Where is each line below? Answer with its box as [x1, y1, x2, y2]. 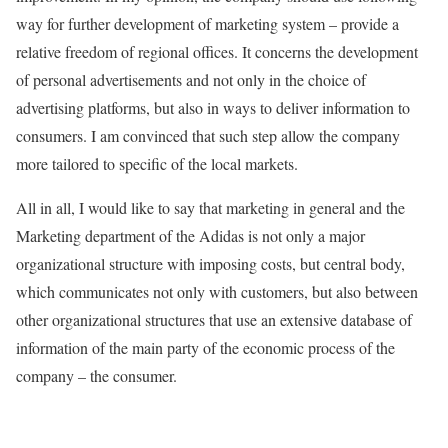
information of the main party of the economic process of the [16, 337, 395, 358]
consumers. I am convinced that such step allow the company [16, 125, 400, 146]
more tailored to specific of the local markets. [16, 153, 298, 174]
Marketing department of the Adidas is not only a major [16, 225, 365, 246]
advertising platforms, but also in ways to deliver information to [16, 97, 410, 118]
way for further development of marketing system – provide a [16, 13, 399, 34]
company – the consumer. [16, 365, 177, 386]
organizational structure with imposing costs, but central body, [16, 253, 405, 274]
